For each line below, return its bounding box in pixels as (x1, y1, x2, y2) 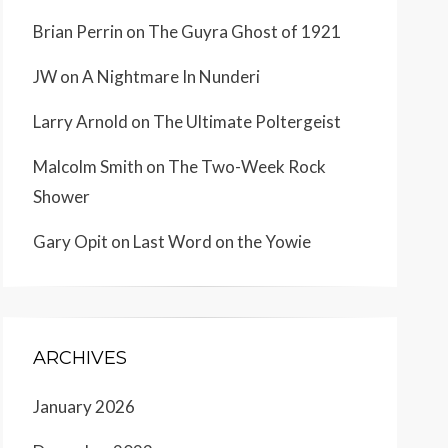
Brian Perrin (33, 21, 123, 43)
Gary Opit (33, 231, 108, 253)
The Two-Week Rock (168, 156, 326, 178)
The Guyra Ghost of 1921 (148, 21, 341, 43)
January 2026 (33, 396, 135, 418)
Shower (33, 186, 90, 208)
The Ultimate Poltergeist (153, 111, 341, 133)
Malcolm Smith (33, 156, 143, 178)
